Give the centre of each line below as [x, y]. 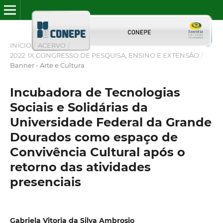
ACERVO [52, 45]
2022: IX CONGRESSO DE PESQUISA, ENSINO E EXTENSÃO [104, 55]
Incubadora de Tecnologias [95, 92]
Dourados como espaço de [94, 137]
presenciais [45, 182]
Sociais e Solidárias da [79, 107]
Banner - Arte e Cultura [47, 65]
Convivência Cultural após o [97, 152]
